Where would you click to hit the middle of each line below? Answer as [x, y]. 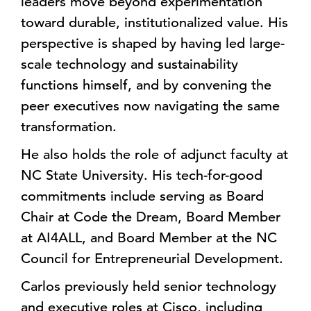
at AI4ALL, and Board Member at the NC [149, 238]
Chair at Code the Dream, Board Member [151, 217]
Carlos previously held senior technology [149, 286]
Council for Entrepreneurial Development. [152, 259]
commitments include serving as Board [142, 196]
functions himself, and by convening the [146, 85]
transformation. [71, 127]
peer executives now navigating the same [150, 106]
